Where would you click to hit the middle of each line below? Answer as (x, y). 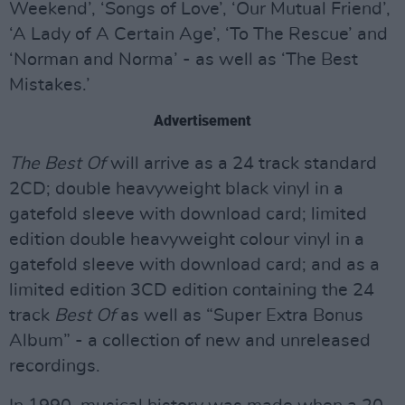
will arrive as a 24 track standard (241, 164)
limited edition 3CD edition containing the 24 (192, 290)
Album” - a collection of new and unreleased (190, 341)
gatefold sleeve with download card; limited (188, 214)
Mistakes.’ (50, 85)
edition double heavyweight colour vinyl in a (187, 240)
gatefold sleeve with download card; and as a (194, 265)
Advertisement (202, 121)
